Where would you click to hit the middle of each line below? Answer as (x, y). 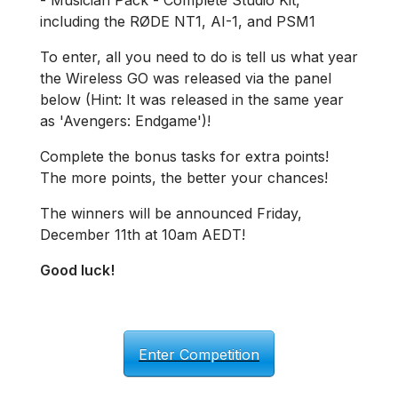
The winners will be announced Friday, (171, 213)
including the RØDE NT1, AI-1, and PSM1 (178, 21)
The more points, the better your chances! (184, 178)
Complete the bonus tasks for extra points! (184, 156)
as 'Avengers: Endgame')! (125, 121)
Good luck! (77, 270)
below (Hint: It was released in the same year (192, 99)
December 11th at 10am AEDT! (143, 235)
